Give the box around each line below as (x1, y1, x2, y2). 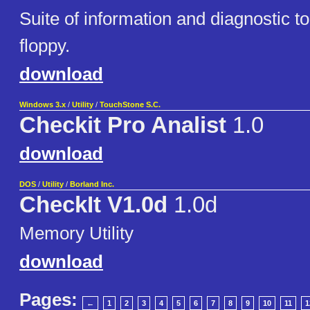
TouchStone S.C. (100, 100, 161, 109)
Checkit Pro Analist (19, 113, 226, 138)
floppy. (19, 35, 70, 57)
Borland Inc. (70, 180, 114, 189)
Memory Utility (19, 223, 134, 244)
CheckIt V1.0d (19, 192, 167, 218)
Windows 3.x (19, 100, 66, 109)
